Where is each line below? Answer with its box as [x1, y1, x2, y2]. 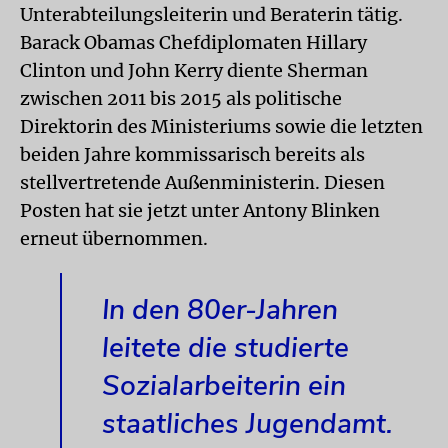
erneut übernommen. [20, 226, 208, 250]
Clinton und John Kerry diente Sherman [20, 58, 368, 82]
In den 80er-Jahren [102, 290, 338, 329]
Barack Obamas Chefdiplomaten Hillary [20, 30, 367, 54]
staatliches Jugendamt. [102, 404, 393, 443]
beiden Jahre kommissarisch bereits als [20, 142, 365, 166]
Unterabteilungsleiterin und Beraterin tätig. [20, 2, 403, 26]
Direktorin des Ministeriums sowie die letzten [20, 114, 423, 138]
